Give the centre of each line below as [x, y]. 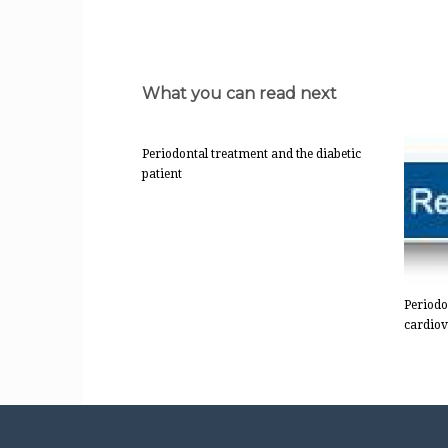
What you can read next [239, 93]
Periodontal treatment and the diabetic [251, 154]
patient [162, 174]
